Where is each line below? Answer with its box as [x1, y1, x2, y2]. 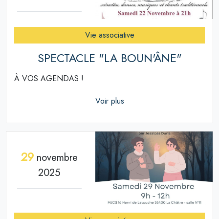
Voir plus [95, 95, 124, 107]
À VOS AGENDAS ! [14, 73, 84, 85]
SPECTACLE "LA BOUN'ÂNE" [37, 50, 182, 67]
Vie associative [85, 29, 134, 41]
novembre [33, 150, 78, 165]
